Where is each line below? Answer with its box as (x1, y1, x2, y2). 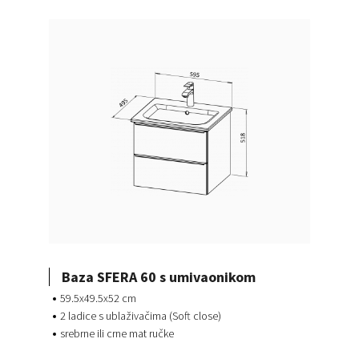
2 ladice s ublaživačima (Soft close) (59, 309, 221, 324)
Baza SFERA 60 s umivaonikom (61, 267, 256, 286)
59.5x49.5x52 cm (59, 291, 136, 306)
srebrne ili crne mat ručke (59, 326, 174, 341)
